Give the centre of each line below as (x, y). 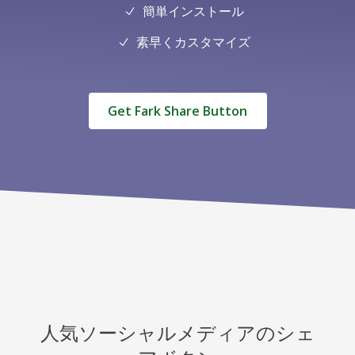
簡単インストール (193, 11)
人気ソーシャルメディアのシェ (177, 332)
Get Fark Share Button (177, 111)
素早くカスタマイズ (193, 42)
